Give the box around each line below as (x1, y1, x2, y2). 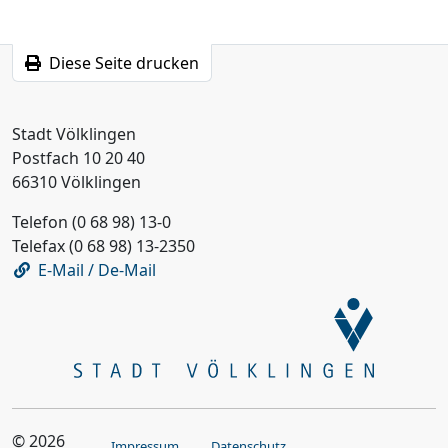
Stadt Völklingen (12, 123, 136, 146)
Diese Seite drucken (49, 52, 199, 75)
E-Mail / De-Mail (37, 259, 156, 282)
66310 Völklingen (12, 171, 141, 194)
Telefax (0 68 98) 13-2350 (12, 235, 195, 258)
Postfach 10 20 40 (12, 147, 145, 170)
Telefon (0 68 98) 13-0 (12, 211, 171, 234)
